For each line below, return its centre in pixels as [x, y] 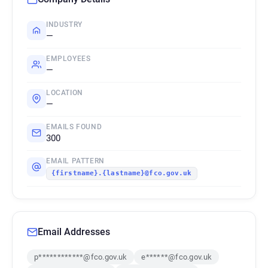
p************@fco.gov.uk [81, 257]
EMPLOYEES [68, 59]
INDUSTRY [64, 25]
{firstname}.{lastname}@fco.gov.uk [122, 173]
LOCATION [65, 93]
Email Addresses [74, 232]
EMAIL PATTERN [75, 161]
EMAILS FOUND [74, 127]
